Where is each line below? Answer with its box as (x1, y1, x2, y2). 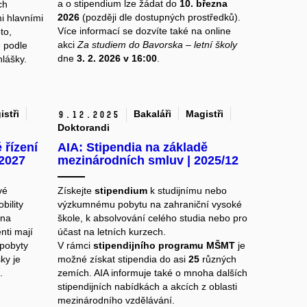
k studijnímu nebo (147, 185, 227, 197)
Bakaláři (133, 108, 171, 120)
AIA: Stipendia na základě (57, 140, 208, 155)
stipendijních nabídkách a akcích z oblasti (57, 281, 237, 293)
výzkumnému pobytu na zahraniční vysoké (57, 199, 242, 210)
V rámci (57, 240, 93, 251)
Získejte (57, 185, 95, 197)
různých (199, 254, 236, 265)
